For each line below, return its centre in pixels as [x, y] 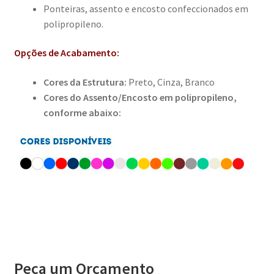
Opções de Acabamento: [66, 53]
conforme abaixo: [82, 113]
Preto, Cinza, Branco [171, 82]
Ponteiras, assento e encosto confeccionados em [146, 8]
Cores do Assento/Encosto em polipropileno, [140, 98]
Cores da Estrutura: [86, 82]
